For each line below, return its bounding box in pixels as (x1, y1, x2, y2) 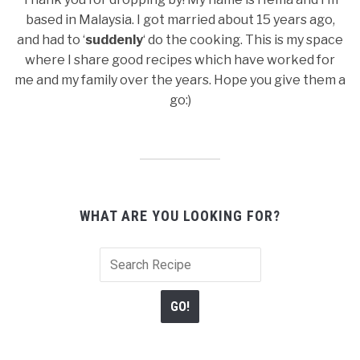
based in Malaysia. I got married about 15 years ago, (25, 11, 335, 27)
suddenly (85, 31, 143, 47)
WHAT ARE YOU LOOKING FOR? (80, 207, 280, 224)
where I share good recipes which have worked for (25, 51, 335, 67)
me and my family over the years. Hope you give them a (14, 72, 346, 88)
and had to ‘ (17, 31, 85, 47)
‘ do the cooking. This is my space (143, 31, 343, 47)
